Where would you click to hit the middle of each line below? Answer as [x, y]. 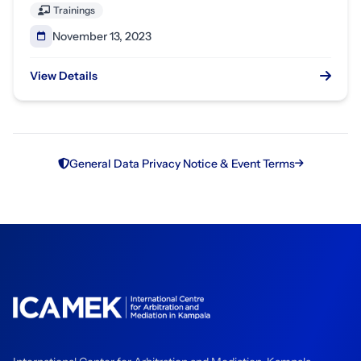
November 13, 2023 [102, 36]
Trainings [74, 10]
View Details [64, 76]
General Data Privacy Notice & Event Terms [182, 164]
